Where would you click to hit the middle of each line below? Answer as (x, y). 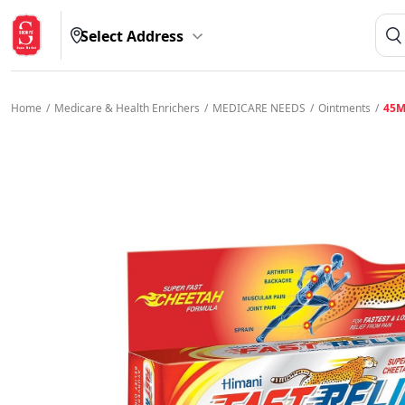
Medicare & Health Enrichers (127, 108)
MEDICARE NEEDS (259, 108)
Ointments (344, 108)
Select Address (132, 36)
